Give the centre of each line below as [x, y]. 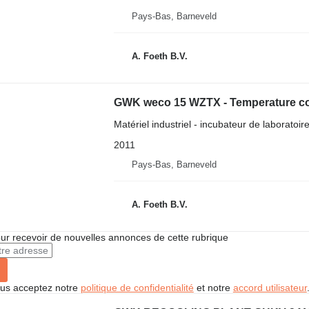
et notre [213, 288]
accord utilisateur [270, 288]
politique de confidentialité [137, 288]
